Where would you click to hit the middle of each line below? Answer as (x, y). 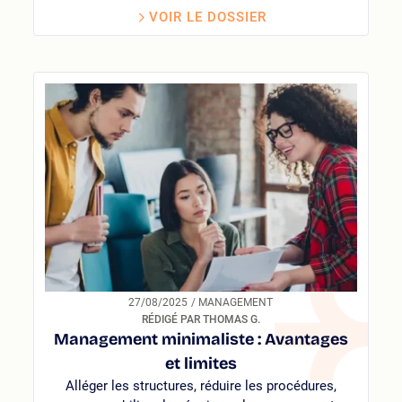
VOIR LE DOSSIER (208, 17)
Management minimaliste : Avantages (201, 339)
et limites (201, 363)
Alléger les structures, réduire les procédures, (201, 385)
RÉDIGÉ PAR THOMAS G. (201, 319)
